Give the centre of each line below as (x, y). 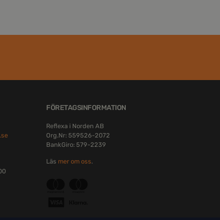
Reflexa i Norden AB (75, 126)
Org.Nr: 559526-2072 (78, 136)
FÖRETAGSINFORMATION (86, 108)
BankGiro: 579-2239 (76, 145)
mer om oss (75, 161)
